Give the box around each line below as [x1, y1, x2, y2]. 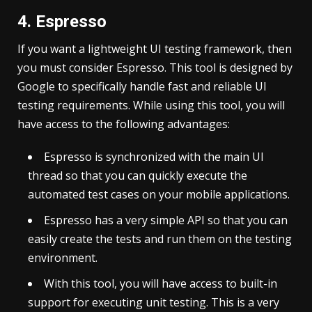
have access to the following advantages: [17, 116, 230, 132]
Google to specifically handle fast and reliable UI [17, 78, 267, 94]
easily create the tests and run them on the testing [28, 231, 292, 247]
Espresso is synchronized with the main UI [44, 148, 264, 164]
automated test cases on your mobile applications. [28, 186, 290, 202]
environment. [28, 249, 97, 265]
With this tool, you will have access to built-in [44, 275, 277, 291]
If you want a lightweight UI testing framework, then [17, 40, 292, 56]
